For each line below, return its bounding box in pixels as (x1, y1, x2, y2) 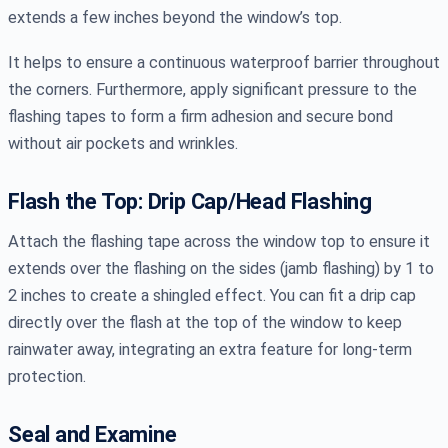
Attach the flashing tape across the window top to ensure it (8, 231, 430, 251)
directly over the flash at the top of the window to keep (8, 312, 402, 332)
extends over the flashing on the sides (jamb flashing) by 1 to (8, 258, 434, 278)
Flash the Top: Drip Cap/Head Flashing (8, 188, 372, 214)
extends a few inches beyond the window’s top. (8, 7, 342, 27)
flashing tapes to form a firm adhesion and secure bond (8, 106, 393, 126)
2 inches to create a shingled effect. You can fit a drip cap (8, 285, 416, 305)
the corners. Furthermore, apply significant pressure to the (8, 79, 417, 99)
